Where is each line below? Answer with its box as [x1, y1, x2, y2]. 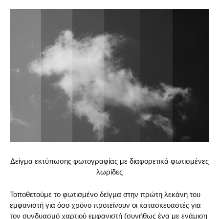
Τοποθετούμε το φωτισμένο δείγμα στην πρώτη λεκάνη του [10, 190, 200, 198]
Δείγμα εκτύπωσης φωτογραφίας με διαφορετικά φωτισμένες [10, 156, 209, 165]
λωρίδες [96, 167, 123, 176]
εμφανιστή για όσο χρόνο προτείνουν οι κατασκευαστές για [10, 200, 201, 209]
